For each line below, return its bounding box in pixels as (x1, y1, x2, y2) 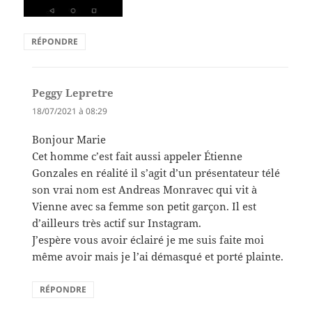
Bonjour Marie (32, 132, 107, 146)
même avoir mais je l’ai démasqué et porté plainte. (32, 249, 284, 263)
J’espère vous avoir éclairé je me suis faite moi (32, 232, 265, 247)
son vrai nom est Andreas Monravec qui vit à (32, 182, 258, 196)
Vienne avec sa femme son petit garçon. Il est (32, 198, 257, 213)
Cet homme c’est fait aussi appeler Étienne (32, 148, 243, 163)
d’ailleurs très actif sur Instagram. (32, 215, 202, 230)
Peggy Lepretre (32, 85, 114, 100)
